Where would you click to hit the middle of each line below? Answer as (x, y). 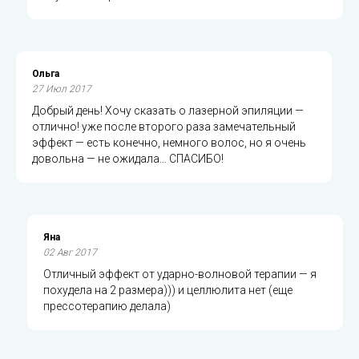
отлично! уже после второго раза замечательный (164, 126)
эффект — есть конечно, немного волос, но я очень (169, 142)
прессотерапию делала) (107, 306)
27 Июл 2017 (62, 89)
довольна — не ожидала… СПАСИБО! (128, 158)
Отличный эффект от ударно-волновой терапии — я (180, 274)
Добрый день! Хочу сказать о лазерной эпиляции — (168, 110)
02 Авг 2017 (70, 252)
